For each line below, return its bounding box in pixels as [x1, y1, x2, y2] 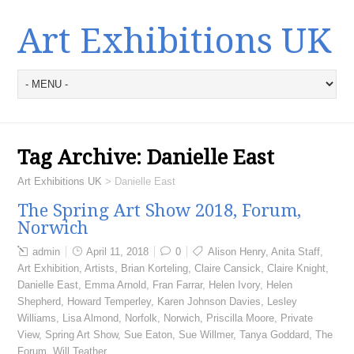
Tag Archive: [17, 145, 148, 169]
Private [281, 312, 314, 324]
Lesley [267, 296, 298, 307]
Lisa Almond [62, 312, 119, 324]
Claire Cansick [194, 262, 262, 274]
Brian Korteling [121, 262, 189, 274]
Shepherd [17, 296, 62, 307]
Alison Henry [208, 246, 266, 258]
